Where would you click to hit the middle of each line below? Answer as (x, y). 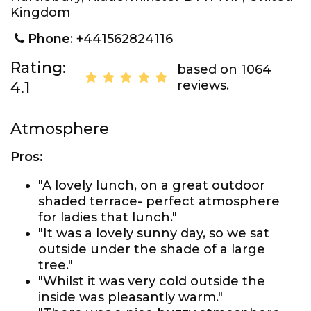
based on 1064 (224, 69)
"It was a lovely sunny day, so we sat (154, 233)
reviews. (203, 85)
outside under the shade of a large (152, 249)
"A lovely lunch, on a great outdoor (152, 185)
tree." (56, 265)
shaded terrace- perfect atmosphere (159, 201)
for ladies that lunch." (108, 217)
